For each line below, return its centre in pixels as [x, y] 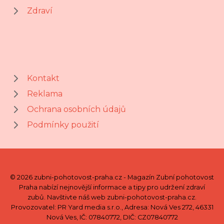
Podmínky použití [63, 125]
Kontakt [43, 78]
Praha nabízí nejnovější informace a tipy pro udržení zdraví [112, 187]
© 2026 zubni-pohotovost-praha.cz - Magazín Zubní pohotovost [112, 177]
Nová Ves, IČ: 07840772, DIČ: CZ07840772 [112, 217]
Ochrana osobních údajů [76, 109]
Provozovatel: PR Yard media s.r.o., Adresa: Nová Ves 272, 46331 [112, 207]
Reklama [45, 94]
